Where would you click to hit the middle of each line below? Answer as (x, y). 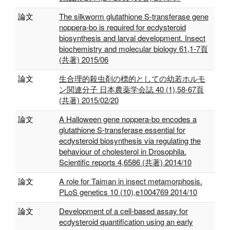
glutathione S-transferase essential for (122, 130)
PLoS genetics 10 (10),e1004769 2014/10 (128, 192)
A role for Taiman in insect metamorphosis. (131, 181)
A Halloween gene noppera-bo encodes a (128, 119)
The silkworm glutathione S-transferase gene (134, 16)
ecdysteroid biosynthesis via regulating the (130, 140)
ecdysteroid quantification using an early (126, 222)
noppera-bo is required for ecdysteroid (122, 27)
